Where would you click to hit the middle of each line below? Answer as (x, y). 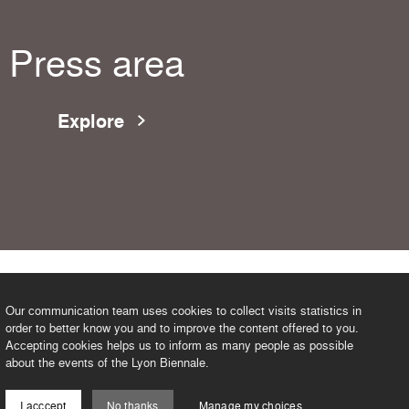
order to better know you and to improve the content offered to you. (183, 328)
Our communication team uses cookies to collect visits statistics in (184, 311)
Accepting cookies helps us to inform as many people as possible (180, 346)
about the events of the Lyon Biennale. (108, 363)
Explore (91, 121)
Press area (97, 63)
